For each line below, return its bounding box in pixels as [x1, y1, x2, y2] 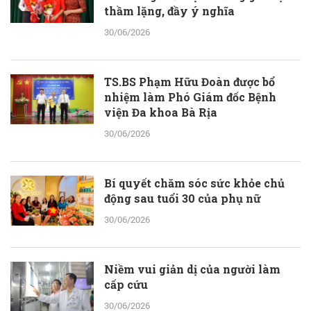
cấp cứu [104, 276, 148, 292]
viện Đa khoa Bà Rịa [104, 104, 217, 119]
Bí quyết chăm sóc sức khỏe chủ [104, 175, 285, 190]
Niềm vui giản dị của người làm [104, 261, 280, 276]
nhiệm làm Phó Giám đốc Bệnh [104, 89, 276, 104]
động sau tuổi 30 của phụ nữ [104, 190, 261, 205]
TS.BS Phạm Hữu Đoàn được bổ [104, 74, 275, 89]
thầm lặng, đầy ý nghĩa [104, 3, 235, 18]
